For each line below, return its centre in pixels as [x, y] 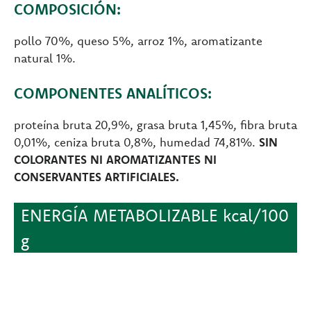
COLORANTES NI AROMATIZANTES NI [115, 160]
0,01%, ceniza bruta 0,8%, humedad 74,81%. [136, 142]
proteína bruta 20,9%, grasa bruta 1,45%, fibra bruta [155, 125]
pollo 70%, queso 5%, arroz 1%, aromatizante [138, 41]
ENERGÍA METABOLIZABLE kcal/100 [155, 216]
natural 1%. [45, 58]
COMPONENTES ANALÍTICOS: [113, 93]
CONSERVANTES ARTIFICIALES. [96, 177]
